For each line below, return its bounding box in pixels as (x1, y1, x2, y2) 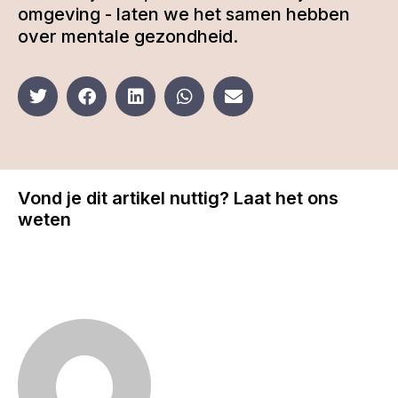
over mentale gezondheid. (18, 26, 238, 47)
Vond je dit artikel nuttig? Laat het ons (18, 187, 338, 209)
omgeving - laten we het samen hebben (18, 4, 350, 25)
